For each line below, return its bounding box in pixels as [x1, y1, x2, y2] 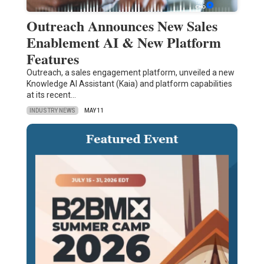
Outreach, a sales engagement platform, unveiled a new [26, 68, 235, 78]
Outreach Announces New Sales [26, 15, 217, 37]
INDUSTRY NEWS [29, 107, 75, 114]
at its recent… [26, 90, 76, 100]
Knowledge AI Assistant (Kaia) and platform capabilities [26, 79, 232, 89]
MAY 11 [84, 107, 104, 114]
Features [26, 48, 79, 70]
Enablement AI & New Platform [26, 32, 221, 53]
